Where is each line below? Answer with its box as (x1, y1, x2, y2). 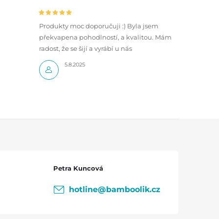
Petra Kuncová (53, 164, 103, 172)
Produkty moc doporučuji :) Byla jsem (39, 22, 158, 30)
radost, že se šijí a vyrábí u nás (39, 44, 132, 52)
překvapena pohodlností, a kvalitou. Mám (39, 33, 172, 41)
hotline (68, 184, 98, 194)
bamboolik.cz (106, 184, 160, 194)
